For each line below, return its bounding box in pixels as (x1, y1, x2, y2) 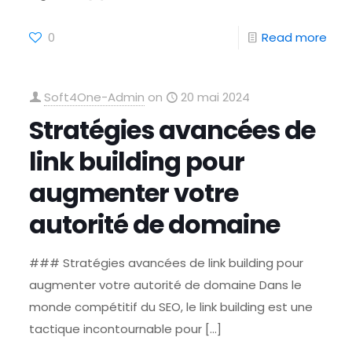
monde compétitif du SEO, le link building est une (29, 299, 313, 315)
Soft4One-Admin (44, 89, 145, 105)
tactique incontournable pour (29, 321, 203, 337)
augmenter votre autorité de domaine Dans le (29, 277, 302, 293)
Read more (261, 29, 327, 46)
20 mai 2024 (181, 89, 251, 105)
